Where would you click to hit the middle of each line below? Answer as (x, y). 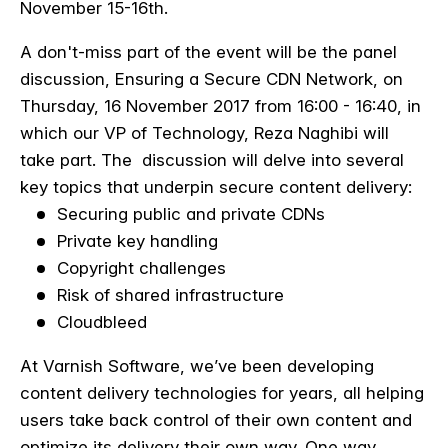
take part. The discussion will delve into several (212, 159)
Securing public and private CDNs (191, 213)
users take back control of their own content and (216, 419)
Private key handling (137, 240)
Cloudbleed (102, 321)
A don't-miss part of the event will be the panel (208, 51)
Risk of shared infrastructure (170, 294)
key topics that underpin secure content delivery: (216, 186)
